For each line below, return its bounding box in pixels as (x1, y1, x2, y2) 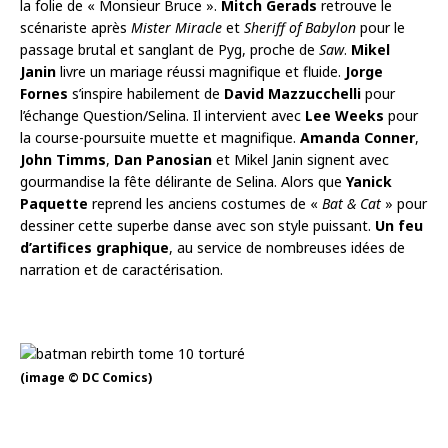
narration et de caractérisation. (20, 259, 223, 279)
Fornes (20, 83, 68, 103)
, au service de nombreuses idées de (169, 237, 405, 257)
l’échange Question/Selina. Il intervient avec (20, 105, 305, 125)
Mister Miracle (131, 17, 222, 37)
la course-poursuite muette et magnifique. (20, 127, 300, 147)
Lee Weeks (305, 105, 384, 125)
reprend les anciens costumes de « (88, 193, 322, 213)
